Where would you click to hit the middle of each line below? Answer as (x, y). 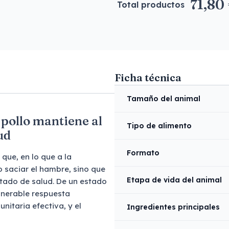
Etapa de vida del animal (174, 180)
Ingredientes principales (173, 207)
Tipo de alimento (159, 126)
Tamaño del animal (164, 99)
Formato (143, 153)
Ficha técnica (148, 77)
